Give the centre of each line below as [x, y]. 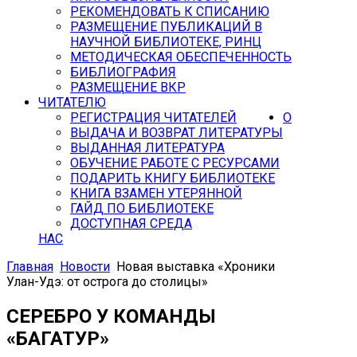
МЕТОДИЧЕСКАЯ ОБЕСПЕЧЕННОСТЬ [181, 57]
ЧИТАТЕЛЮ [72, 102]
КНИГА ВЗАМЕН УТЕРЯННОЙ [156, 193]
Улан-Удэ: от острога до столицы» [107, 282]
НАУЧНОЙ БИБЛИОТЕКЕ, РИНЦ [166, 42]
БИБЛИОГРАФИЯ [123, 72]
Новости [85, 267]
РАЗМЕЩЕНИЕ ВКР [128, 87]
